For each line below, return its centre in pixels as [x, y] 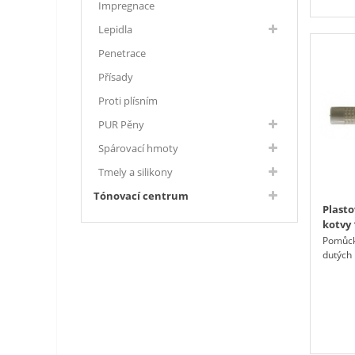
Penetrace [122, 53]
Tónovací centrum [141, 195]
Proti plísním [128, 100]
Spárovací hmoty [138, 148]
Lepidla [115, 29]
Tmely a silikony [136, 172]
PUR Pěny [121, 124]
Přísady [116, 76]
